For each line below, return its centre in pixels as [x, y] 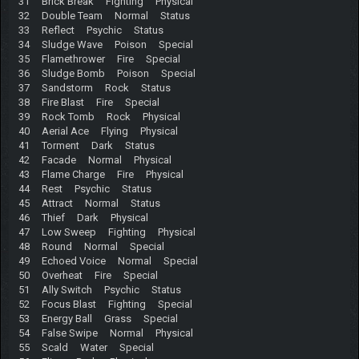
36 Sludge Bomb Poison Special [107, 73]
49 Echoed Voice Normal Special [108, 260]
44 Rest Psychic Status [85, 188]
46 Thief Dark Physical [83, 217]
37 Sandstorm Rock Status [94, 87]
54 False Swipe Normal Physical [105, 333]
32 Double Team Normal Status [104, 15]
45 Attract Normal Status [89, 203]
